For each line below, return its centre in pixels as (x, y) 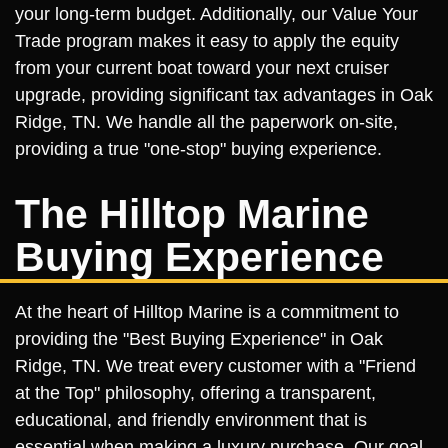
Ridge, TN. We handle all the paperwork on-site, (206, 121)
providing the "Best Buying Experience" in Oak (199, 338)
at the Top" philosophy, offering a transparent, (195, 392)
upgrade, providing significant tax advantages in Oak (224, 94)
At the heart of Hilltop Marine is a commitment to (207, 311)
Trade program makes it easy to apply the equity (207, 40)
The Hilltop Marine (192, 213)
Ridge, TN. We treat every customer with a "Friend (215, 365)
